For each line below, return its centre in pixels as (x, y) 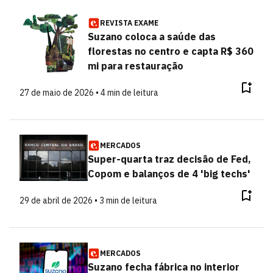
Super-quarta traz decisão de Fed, (169, 159)
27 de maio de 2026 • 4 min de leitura (89, 93)
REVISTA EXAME (129, 23)
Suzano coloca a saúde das (151, 37)
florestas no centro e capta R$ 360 (170, 51)
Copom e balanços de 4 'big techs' (169, 174)
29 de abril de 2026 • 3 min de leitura (88, 200)
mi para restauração (135, 66)
